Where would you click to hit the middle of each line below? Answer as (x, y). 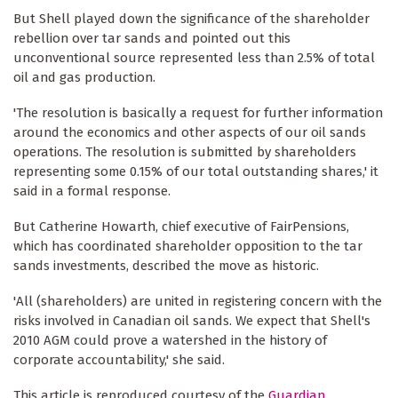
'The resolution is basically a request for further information (198, 112)
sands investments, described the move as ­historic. (166, 265)
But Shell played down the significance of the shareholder (191, 18)
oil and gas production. (84, 77)
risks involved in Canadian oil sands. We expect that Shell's (192, 320)
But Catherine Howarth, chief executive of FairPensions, (181, 226)
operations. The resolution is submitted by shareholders (185, 151)
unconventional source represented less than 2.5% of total (194, 57)
